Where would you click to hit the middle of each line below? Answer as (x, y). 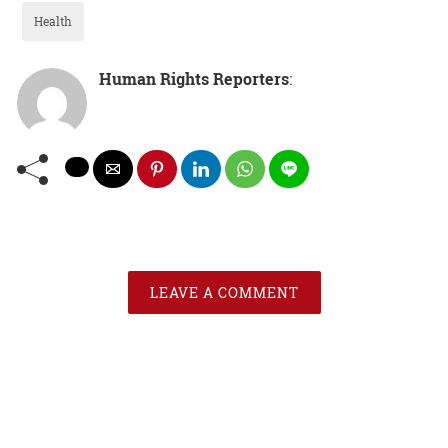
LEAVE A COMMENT (224, 292)
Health (53, 20)
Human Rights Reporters (194, 78)
